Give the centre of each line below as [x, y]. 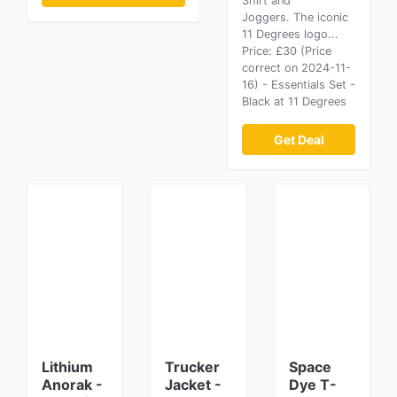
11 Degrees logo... [290, 34]
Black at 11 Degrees [294, 101]
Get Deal [299, 140]
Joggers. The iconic [295, 17]
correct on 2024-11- [296, 68]
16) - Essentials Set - [299, 85]
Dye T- [312, 385]
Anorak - [72, 385]
